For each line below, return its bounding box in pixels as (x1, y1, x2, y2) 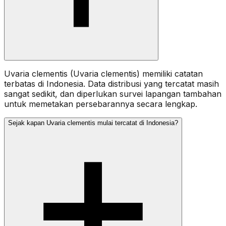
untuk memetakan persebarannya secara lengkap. (4, 98, 197, 109)
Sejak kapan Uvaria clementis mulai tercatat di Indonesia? (8, 119, 178, 127)
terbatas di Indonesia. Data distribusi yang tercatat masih (4, 78, 219, 89)
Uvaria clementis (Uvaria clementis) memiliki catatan (4, 68, 203, 79)
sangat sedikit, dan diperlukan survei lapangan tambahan (4, 88, 221, 99)
